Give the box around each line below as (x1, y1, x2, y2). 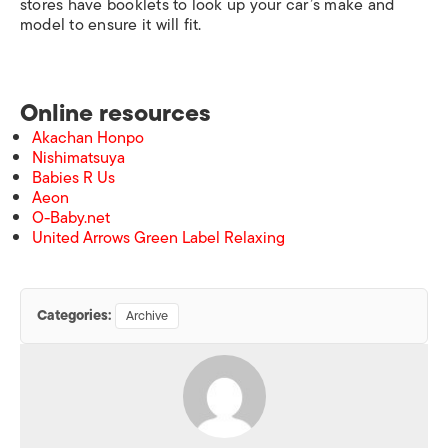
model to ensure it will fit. (20, 12, 202, 38)
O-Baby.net (32, 205, 110, 231)
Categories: (37, 304, 111, 327)
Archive (126, 305, 168, 326)
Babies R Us (32, 165, 115, 191)
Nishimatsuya (32, 145, 125, 171)
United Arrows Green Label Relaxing (32, 225, 285, 251)
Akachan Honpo (32, 125, 144, 151)
